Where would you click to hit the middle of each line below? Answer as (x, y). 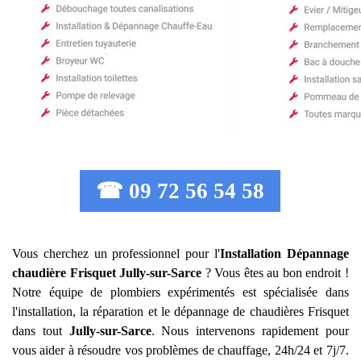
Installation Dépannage (284, 253)
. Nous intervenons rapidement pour (250, 331)
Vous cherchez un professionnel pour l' (116, 253)
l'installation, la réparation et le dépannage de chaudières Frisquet (180, 311)
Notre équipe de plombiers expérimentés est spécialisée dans (180, 292)
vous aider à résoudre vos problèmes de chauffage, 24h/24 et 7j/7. (180, 350)
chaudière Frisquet (64, 273)
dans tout (41, 331)
